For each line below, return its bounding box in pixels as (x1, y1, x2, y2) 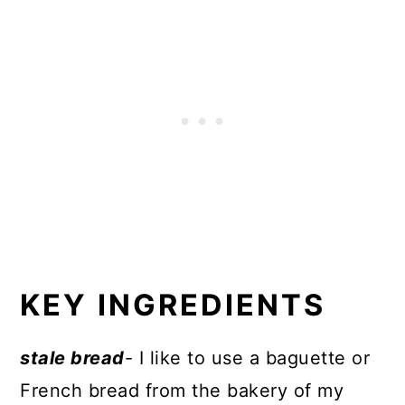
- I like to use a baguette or (124, 346, 371, 369)
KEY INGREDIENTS (20, 287, 326, 323)
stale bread (20, 346, 125, 369)
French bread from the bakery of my (20, 379, 344, 401)
